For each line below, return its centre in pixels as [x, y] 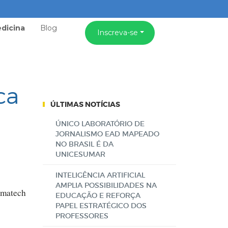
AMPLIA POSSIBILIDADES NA [106, 185]
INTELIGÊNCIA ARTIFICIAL [100, 175]
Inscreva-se [118, 33]
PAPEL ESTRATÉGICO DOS [101, 206]
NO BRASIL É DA [84, 144]
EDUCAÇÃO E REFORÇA [98, 195]
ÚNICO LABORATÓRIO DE [100, 124]
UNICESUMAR [80, 154]
